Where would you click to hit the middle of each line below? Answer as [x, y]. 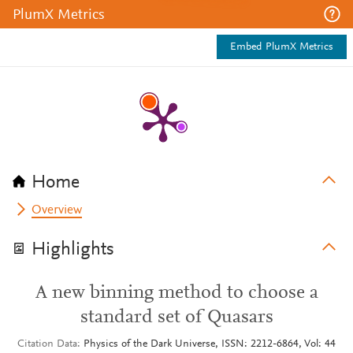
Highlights [73, 250]
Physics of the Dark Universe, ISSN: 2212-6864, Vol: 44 [210, 344]
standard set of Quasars [176, 318]
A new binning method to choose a [176, 293]
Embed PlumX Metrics [282, 47]
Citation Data [47, 344]
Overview [57, 210]
